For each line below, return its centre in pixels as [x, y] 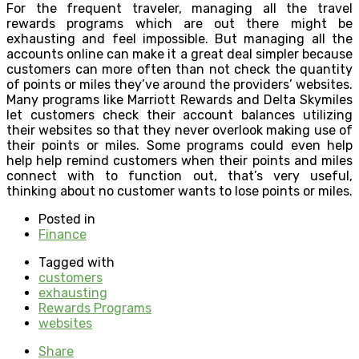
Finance [63, 234]
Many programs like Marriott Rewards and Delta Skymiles [179, 99]
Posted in [67, 219]
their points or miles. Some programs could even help [179, 145]
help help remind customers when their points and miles [179, 160]
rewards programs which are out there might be [179, 23]
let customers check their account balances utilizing [179, 115]
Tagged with [77, 262]
